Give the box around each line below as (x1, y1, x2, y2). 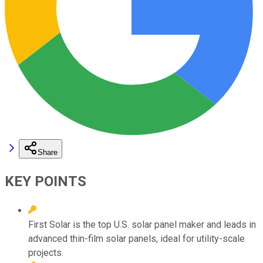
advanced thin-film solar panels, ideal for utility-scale (28, 232, 245, 244)
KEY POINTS (5, 173, 86, 190)
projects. (28, 247, 63, 258)
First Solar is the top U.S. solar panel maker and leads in (28, 218, 256, 230)
